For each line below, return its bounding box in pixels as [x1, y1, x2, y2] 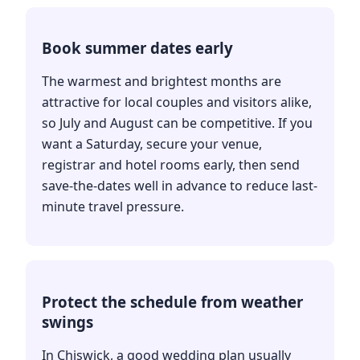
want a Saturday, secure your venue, [42, 135, 262, 153]
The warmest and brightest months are [42, 72, 281, 91]
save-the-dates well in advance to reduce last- [42, 177, 317, 195]
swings [42, 312, 93, 333]
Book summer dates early [42, 38, 233, 59]
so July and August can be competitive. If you [42, 114, 313, 133]
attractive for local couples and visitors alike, [42, 93, 312, 112]
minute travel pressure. [42, 198, 184, 216]
